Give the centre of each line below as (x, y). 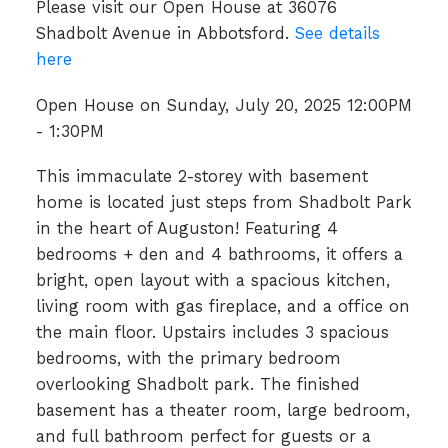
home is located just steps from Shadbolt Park (223, 203)
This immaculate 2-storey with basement (201, 177)
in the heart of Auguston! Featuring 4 (186, 229)
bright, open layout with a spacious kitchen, (212, 281)
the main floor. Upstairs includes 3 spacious (212, 333)
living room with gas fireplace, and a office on (222, 307)
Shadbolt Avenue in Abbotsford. (165, 33)
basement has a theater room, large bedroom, (222, 411)
